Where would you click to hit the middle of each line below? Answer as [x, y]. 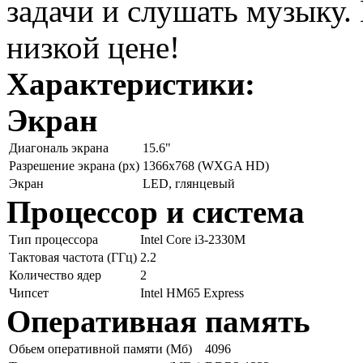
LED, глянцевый [189, 183]
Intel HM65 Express [192, 293]
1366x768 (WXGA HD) [206, 165]
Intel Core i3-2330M [193, 239]
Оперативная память [158, 321]
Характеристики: [131, 83]
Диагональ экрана [59, 147]
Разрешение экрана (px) [74, 165]
